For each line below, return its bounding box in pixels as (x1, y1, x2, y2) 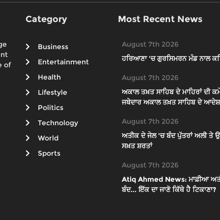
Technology (38, 118, 79, 127)
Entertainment (38, 57, 89, 66)
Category (26, 14, 68, 25)
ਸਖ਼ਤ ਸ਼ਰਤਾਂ (121, 141, 152, 150)
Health (38, 73, 61, 82)
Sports (38, 149, 61, 158)
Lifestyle (38, 88, 68, 97)
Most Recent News (117, 14, 202, 25)
